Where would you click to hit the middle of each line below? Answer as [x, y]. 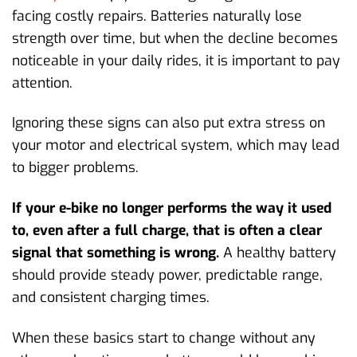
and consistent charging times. [111, 298]
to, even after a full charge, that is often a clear [167, 231]
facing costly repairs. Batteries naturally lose [157, 16]
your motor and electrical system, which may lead [176, 145]
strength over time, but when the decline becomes [175, 38]
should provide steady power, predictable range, [167, 275]
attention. [42, 82]
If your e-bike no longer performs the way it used [172, 208]
